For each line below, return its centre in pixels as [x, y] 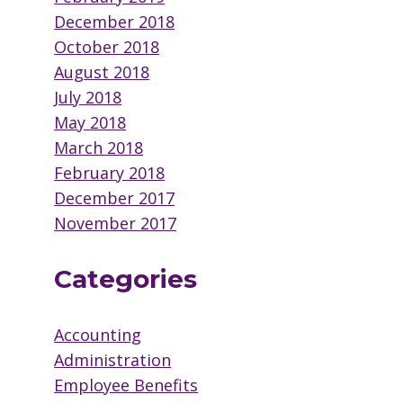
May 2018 [90, 123]
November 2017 [116, 224]
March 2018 [99, 148]
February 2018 [110, 173]
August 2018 [102, 72]
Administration [113, 360]
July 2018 [88, 98]
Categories [126, 279]
